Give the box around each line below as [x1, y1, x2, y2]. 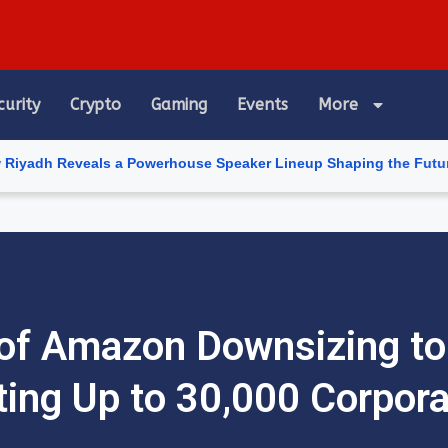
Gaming [151, 95, 207, 114]
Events [237, 95, 288, 114]
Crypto [70, 95, 121, 114]
